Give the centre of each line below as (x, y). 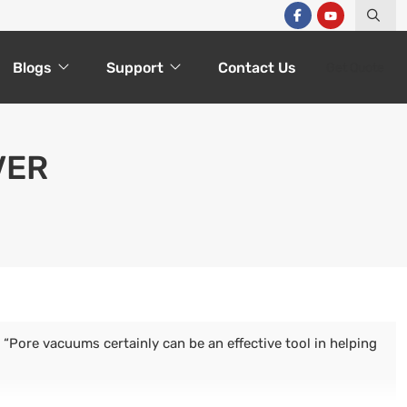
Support (135, 67)
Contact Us (257, 67)
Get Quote (355, 67)
